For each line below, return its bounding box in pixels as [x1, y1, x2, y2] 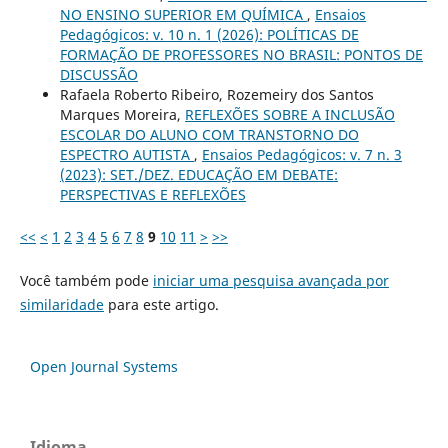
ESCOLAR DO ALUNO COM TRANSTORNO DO [59, 124, 359, 144]
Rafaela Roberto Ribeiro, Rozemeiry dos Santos [59, 84, 374, 104]
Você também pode [19, 270, 153, 290]
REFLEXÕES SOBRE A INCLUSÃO [184, 104, 395, 124]
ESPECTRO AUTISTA [59, 144, 194, 164]
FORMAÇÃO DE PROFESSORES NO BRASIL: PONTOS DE [59, 44, 423, 64]
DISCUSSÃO [59, 64, 138, 84]
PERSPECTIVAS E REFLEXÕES [59, 184, 246, 204]
